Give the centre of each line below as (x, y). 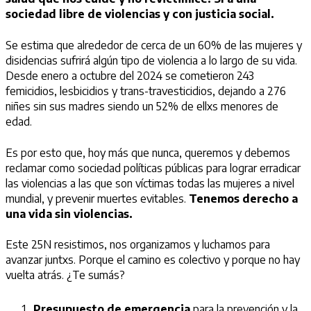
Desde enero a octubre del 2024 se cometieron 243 (130, 76)
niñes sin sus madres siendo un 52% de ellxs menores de (142, 107)
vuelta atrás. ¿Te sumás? (65, 275)
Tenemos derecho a (243, 198)
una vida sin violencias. (69, 213)
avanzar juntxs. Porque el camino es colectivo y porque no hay (153, 260)
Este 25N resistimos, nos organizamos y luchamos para (138, 245)
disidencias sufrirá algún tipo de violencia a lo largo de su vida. (151, 61)
